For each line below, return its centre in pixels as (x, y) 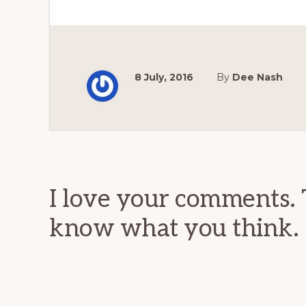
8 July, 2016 (164, 77)
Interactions (128, 175)
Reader (95, 144)
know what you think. (174, 229)
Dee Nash (258, 77)
